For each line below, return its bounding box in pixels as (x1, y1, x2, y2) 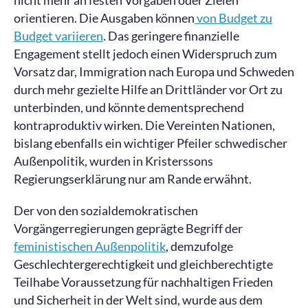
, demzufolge (166, 239, 233, 254)
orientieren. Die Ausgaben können (14, 10, 195, 25)
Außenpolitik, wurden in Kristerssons (14, 153, 213, 168)
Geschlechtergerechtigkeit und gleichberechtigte (14, 256, 273, 272)
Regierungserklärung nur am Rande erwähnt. (14, 171, 252, 186)
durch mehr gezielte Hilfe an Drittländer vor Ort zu (14, 82, 283, 97)
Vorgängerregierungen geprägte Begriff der (14, 221, 243, 236)
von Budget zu (195, 10, 272, 25)
